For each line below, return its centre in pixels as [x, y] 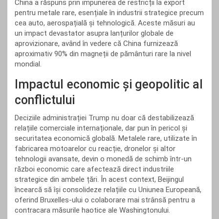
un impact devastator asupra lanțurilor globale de [94, 33]
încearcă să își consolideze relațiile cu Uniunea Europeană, [108, 190]
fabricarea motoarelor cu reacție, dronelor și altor [95, 149]
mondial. [28, 64]
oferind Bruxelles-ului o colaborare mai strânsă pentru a [105, 200]
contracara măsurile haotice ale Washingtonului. [92, 210]
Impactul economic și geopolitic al [109, 84]
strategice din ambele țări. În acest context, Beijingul [99, 179]
